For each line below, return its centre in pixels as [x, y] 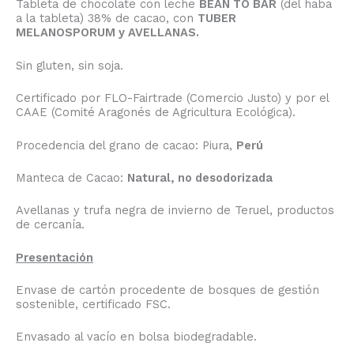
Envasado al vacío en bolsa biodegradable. [136, 337]
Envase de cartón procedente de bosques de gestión [168, 290]
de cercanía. [50, 225]
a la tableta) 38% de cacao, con [107, 19]
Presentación [55, 257]
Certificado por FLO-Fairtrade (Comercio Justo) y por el [172, 98]
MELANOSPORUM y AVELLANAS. [107, 33]
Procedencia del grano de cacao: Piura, [126, 145]
